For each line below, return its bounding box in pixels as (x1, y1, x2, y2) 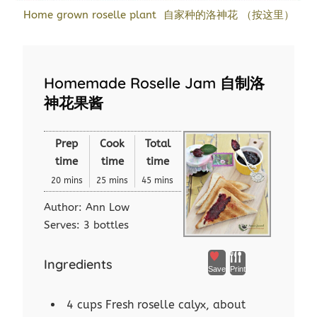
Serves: (44, 219, 84, 232)
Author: (44, 201, 86, 214)
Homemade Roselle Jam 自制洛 (44, 74, 265, 93)
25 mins (96, 175, 129, 186)
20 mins (50, 175, 83, 186)
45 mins (142, 175, 174, 186)
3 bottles (83, 219, 129, 232)
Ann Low (86, 201, 130, 214)
